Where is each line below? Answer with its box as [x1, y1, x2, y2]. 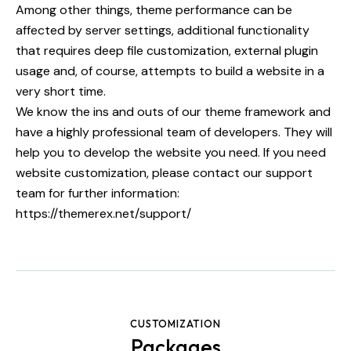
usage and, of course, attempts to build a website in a [16, 62, 324, 79]
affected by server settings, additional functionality [16, 21, 309, 38]
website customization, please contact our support [16, 164, 313, 181]
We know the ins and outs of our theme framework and [16, 103, 331, 120]
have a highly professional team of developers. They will [16, 123, 332, 140]
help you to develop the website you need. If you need [16, 143, 326, 161]
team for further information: [16, 184, 179, 201]
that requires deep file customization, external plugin [16, 42, 318, 59]
